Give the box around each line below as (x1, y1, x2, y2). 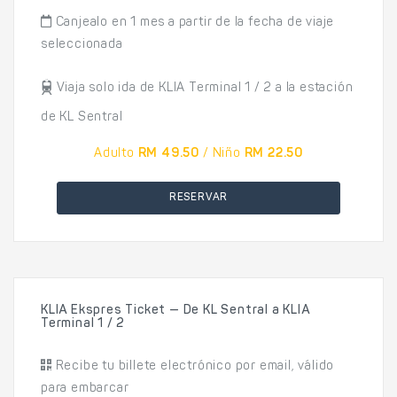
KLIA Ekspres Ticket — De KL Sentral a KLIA (41, 305, 310, 317)
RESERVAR (168, 192, 229, 203)
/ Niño (202, 148, 241, 160)
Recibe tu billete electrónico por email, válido (51, 361, 335, 373)
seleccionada (41, 39, 123, 51)
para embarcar (41, 383, 129, 395)
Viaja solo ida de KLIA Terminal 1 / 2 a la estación (52, 82, 354, 95)
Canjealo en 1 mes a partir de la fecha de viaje (51, 17, 335, 29)
